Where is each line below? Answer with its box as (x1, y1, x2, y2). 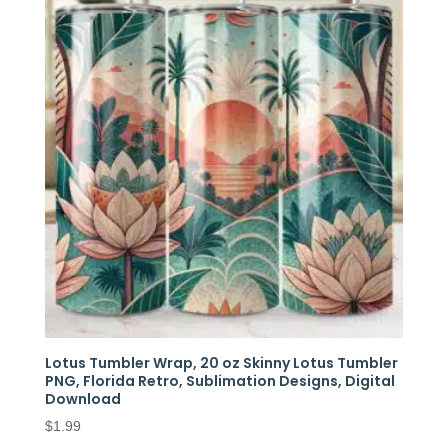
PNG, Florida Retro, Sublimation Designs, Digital (44, 371, 395, 392)
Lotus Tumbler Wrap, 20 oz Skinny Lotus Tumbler (44, 353, 398, 374)
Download (44, 389, 121, 410)
